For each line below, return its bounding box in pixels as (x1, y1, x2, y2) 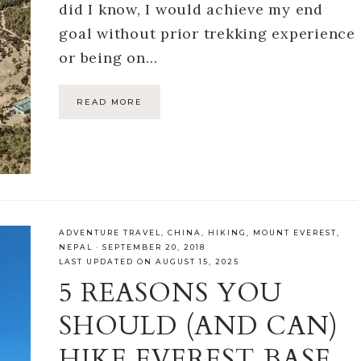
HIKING (208, 227, 247, 237)
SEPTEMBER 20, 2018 (102, 242, 206, 251)
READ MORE (77, 96, 143, 107)
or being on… (59, 48, 158, 67)
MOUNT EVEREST (253, 227, 338, 237)
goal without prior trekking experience (59, 23, 355, 43)
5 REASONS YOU (59, 275, 283, 311)
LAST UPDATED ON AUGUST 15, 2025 (59, 256, 240, 266)
